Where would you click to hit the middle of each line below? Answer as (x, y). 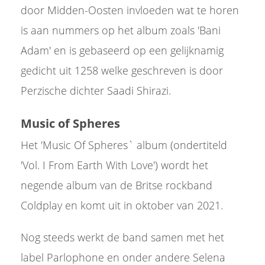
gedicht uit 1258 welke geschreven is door (122, 70)
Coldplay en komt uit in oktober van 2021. (123, 205)
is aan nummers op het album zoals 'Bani (121, 30)
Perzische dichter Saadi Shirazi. (97, 91)
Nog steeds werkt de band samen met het (122, 237)
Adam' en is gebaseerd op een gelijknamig (122, 50)
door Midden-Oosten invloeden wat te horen (130, 10)
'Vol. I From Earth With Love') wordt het (114, 165)
